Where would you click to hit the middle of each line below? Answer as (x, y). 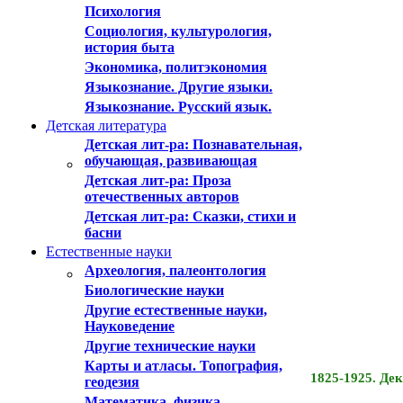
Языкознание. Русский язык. (178, 107)
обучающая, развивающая (171, 161)
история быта (130, 47)
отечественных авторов (162, 197)
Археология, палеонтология (175, 270)
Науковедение (130, 326)
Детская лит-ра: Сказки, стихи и (190, 216)
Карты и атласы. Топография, (184, 366)
